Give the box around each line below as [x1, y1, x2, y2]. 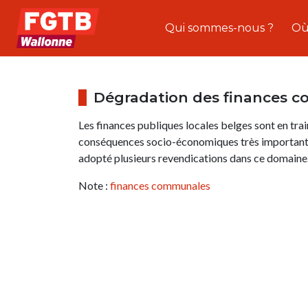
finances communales [110, 178, 210, 192]
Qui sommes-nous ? [165, 21, 274, 35]
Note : [78, 178, 110, 192]
